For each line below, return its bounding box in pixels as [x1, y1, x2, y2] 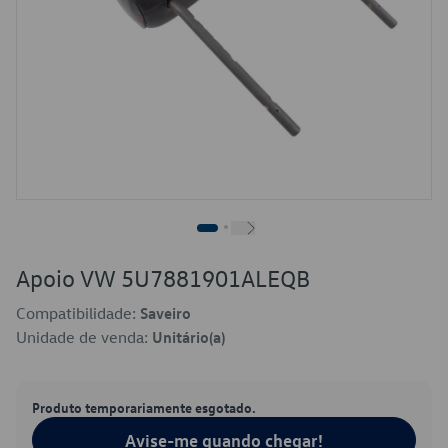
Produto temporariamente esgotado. [32, 398, 256, 416]
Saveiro [140, 303, 191, 323]
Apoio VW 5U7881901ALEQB [16, 263, 310, 293]
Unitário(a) [152, 327, 225, 347]
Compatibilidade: [16, 303, 140, 323]
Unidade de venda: [16, 327, 152, 347]
